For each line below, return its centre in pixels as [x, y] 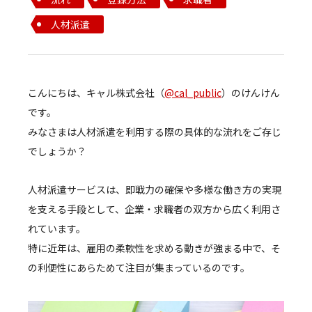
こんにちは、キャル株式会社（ [96, 92]
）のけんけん [251, 92]
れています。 [57, 228]
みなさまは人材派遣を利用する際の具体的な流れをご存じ [155, 131]
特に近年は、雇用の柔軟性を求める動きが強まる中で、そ [154, 248]
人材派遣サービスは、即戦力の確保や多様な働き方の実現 [155, 189]
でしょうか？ [57, 151]
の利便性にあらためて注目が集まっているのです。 [139, 267]
